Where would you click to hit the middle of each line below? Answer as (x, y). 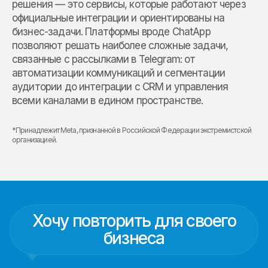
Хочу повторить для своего (134, 220)
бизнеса (134, 238)
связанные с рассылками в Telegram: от (104, 59)
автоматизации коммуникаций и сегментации (118, 73)
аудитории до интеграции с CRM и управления (120, 86)
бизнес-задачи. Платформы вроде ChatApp (111, 31)
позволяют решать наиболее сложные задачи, (120, 45)
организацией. (34, 139)
